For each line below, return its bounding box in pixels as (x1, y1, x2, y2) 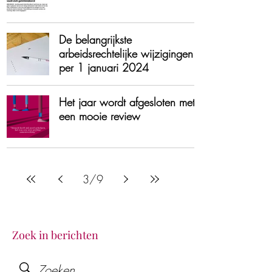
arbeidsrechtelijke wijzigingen (59, 46, 193, 61)
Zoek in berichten (12, 228, 98, 242)
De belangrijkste (59, 32, 132, 47)
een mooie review (59, 109, 140, 123)
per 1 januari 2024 (59, 60, 149, 75)
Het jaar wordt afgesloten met (59, 95, 195, 109)
